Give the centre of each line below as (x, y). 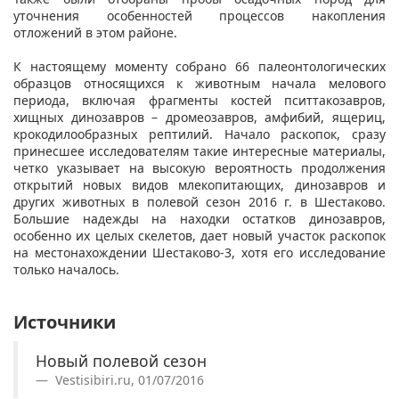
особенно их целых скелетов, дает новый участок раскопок (199, 235)
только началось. (66, 269)
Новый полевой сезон (121, 360)
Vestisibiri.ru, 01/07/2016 (128, 379)
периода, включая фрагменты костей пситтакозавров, (199, 100)
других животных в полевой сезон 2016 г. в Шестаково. (199, 201)
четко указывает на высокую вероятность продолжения (199, 167)
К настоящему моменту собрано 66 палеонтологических (199, 66)
